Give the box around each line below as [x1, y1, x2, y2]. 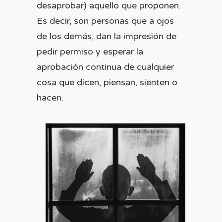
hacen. [37, 92, 66, 103]
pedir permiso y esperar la [37, 46, 143, 57]
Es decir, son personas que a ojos [37, 15, 174, 26]
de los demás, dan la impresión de [37, 31, 176, 42]
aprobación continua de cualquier [37, 61, 174, 72]
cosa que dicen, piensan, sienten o [37, 77, 177, 88]
